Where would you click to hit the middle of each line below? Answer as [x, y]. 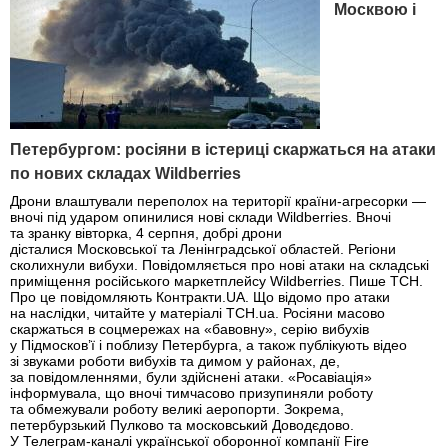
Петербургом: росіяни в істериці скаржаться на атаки [223, 149]
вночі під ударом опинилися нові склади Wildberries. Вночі [200, 216]
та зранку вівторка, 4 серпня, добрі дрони [146, 232]
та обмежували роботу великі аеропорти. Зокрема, [177, 408]
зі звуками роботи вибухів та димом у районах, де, [175, 360]
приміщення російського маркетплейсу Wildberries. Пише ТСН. [216, 280]
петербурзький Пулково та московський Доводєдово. [182, 424]
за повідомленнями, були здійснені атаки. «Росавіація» [191, 376]
